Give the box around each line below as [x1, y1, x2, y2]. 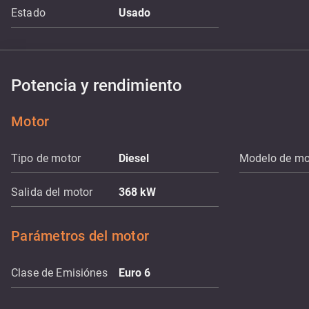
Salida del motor [11, 186, 93, 199]
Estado [11, 6, 46, 19]
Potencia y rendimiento [11, 76, 182, 95]
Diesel [118, 152, 150, 165]
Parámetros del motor [11, 228, 149, 244]
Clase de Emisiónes [11, 266, 108, 279]
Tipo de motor [11, 152, 81, 165]
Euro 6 [118, 266, 151, 279]
